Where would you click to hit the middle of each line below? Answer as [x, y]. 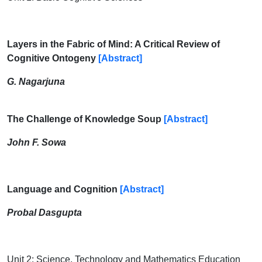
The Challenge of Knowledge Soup [84, 119]
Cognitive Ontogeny [53, 58]
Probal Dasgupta [44, 213]
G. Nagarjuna [36, 82]
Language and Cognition [62, 189]
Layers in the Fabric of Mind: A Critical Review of [113, 44]
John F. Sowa [37, 142]
